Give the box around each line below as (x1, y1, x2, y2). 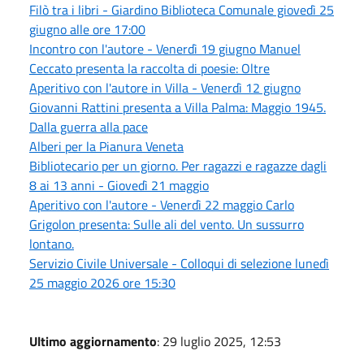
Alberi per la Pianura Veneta (29, 136, 184, 157)
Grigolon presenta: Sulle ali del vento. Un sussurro (29, 214, 304, 235)
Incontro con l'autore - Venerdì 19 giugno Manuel (29, 39, 301, 59)
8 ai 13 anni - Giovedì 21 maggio (29, 175, 209, 196)
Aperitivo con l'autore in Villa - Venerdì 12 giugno (29, 78, 301, 98)
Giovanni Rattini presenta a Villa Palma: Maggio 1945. (29, 97, 326, 118)
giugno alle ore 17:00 (29, 19, 145, 40)
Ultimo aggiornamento (29, 331, 157, 352)
